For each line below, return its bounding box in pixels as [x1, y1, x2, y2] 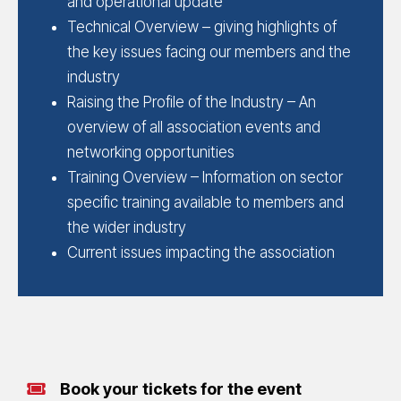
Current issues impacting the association [67, 243, 335, 261]
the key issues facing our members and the [67, 42, 351, 61]
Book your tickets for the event [59, 379, 302, 398]
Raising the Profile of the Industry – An [67, 92, 316, 111]
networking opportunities [67, 142, 235, 161]
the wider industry [67, 218, 186, 236]
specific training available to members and [67, 192, 344, 211]
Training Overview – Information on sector [67, 167, 343, 186]
